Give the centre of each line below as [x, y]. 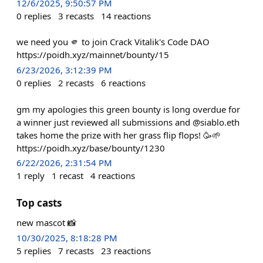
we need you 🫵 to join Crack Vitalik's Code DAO [113, 42]
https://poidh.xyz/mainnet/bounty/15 [93, 55]
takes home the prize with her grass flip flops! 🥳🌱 [119, 135]
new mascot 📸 [46, 222]
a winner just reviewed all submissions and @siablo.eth [128, 122]
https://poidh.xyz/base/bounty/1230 [91, 148]
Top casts [39, 203]
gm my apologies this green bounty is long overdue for [128, 109]
